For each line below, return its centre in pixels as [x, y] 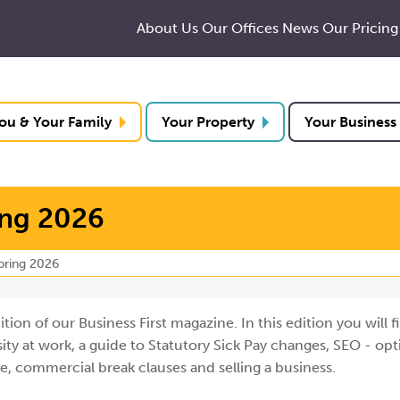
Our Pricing [360, 28]
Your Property [208, 122]
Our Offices [240, 28]
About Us [167, 28]
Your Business [350, 122]
